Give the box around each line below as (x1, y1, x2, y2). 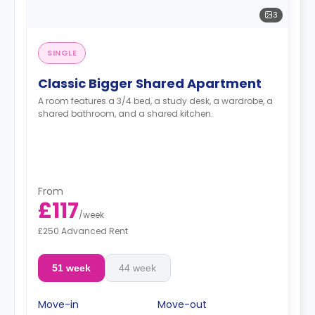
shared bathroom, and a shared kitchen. (38, 107, 213, 120)
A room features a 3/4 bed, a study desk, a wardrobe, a (38, 94, 273, 107)
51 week (51, 262, 91, 274)
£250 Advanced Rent (38, 225, 128, 237)
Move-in (38, 297, 79, 311)
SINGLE (47, 46, 77, 58)
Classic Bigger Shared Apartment (38, 74, 262, 92)
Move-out (157, 297, 207, 311)
